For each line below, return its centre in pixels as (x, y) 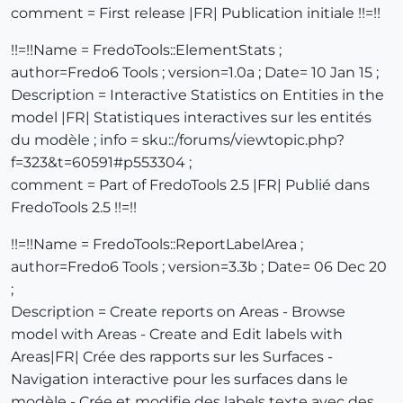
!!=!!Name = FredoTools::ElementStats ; (146, 50)
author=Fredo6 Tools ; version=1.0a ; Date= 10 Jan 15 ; (195, 73)
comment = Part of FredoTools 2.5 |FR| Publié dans (190, 185)
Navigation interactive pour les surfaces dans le (179, 380)
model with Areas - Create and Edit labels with (177, 335)
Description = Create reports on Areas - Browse (178, 312)
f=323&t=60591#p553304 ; (101, 163)
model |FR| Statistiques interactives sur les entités (191, 118)
